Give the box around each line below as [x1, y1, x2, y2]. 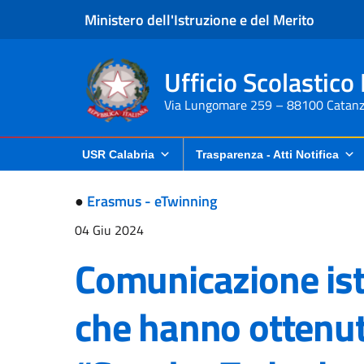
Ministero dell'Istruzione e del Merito [84, 8, 314, 31]
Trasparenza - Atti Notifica [196, 147, 339, 161]
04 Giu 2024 [75, 219, 144, 240]
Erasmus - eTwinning [87, 189, 217, 212]
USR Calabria [82, 147, 154, 161]
